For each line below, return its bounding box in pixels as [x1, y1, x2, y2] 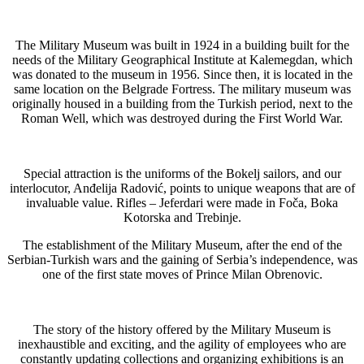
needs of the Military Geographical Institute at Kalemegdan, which [11, 52, 353, 67]
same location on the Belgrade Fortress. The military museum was [13, 81, 351, 96]
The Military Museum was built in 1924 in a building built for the [15, 37, 349, 52]
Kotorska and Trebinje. [123, 210, 241, 224]
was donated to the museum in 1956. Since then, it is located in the [11, 67, 353, 81]
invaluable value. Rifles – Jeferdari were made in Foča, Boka [26, 195, 338, 210]
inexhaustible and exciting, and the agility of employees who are [18, 336, 346, 351]
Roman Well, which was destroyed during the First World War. [21, 110, 343, 125]
